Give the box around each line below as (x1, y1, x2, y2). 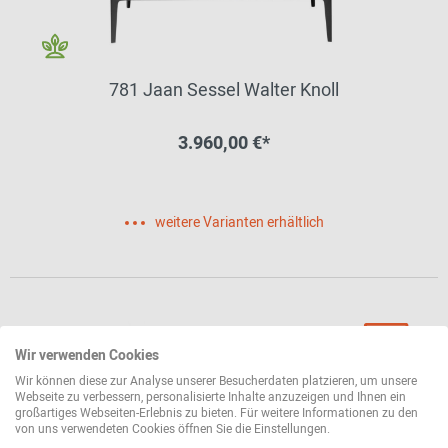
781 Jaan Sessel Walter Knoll (109, 77, 339, 104)
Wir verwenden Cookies (15, 346, 159, 366)
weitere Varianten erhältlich (154, 212, 324, 233)
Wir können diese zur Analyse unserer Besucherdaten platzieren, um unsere (15, 372, 417, 390)
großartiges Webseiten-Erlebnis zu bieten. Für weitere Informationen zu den (15, 404, 418, 422)
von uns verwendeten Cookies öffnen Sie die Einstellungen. (15, 420, 330, 438)
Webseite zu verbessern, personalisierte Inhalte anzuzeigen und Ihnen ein (15, 388, 406, 406)
